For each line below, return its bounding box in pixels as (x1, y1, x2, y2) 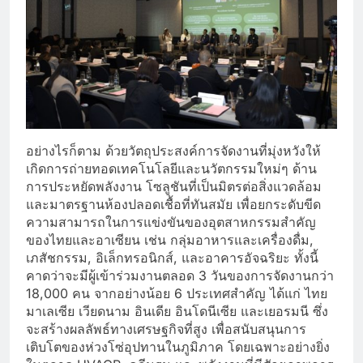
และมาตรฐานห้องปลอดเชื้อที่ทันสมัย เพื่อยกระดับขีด (26, 195, 321, 212)
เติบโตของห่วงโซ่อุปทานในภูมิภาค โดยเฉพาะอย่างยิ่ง (26, 338, 330, 355)
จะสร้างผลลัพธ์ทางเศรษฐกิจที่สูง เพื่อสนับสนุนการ (26, 320, 306, 337)
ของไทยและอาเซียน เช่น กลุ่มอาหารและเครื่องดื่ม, (26, 231, 314, 248)
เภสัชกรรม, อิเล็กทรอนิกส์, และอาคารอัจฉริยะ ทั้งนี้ (26, 249, 318, 266)
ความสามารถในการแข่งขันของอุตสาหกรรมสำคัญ (26, 213, 316, 230)
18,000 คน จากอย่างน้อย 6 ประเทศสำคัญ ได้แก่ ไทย (26, 284, 327, 301)
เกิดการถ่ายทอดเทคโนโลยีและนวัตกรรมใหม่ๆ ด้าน (26, 160, 317, 177)
